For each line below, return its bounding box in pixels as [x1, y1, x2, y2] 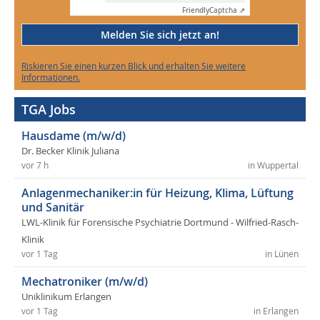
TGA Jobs [21, 101, 76, 119]
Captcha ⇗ [209, 6, 245, 16]
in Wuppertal [248, 160, 299, 171]
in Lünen [265, 249, 299, 260]
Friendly [182, 6, 209, 16]
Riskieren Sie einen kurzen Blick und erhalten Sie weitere [21, 60, 246, 72]
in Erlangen [254, 306, 299, 317]
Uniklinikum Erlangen [21, 291, 111, 304]
